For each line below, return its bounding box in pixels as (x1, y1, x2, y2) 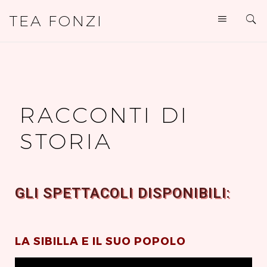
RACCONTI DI (20, 101, 189, 128)
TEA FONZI (9, 12, 103, 30)
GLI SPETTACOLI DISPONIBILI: (15, 185, 231, 201)
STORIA (20, 128, 113, 154)
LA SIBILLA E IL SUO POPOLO (15, 234, 186, 247)
